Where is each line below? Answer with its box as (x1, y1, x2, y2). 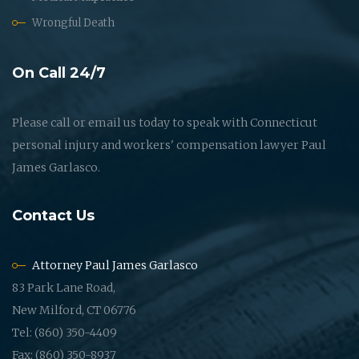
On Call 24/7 (12, 63, 106, 82)
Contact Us (12, 206, 95, 224)
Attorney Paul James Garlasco (32, 257, 198, 272)
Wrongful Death (32, 15, 115, 30)
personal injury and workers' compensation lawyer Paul (12, 137, 326, 152)
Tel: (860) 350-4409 (12, 325, 117, 340)
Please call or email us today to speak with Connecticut (12, 115, 317, 130)
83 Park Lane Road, (12, 280, 115, 295)
